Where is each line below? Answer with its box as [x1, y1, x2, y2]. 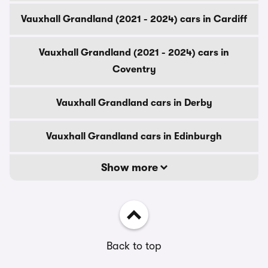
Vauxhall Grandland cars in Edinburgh [46, 131, 222, 142]
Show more [100, 162, 160, 173]
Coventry [112, 64, 156, 75]
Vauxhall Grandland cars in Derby [56, 98, 212, 108]
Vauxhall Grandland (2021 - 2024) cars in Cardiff [21, 14, 247, 25]
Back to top [106, 240, 162, 252]
